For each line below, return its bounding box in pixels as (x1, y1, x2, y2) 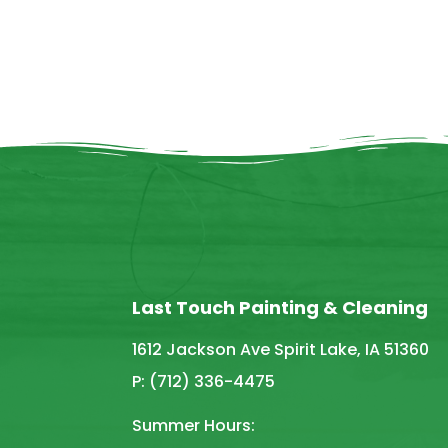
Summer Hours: (132, 413, 255, 437)
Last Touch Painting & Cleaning (132, 294, 428, 320)
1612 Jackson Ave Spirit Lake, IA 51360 (132, 337, 429, 361)
